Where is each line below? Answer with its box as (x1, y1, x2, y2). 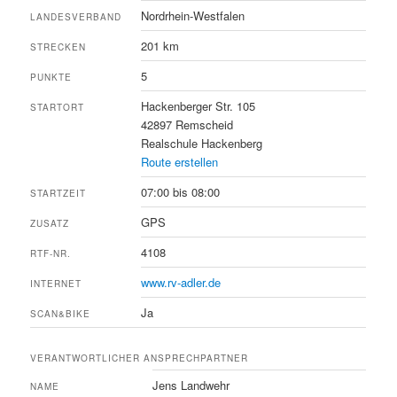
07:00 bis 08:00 (141, 183, 221, 200)
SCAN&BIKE (30, 307, 91, 320)
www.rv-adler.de (141, 273, 222, 291)
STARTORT (30, 100, 85, 113)
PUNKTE (30, 70, 73, 83)
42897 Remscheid (141, 115, 234, 133)
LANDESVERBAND (30, 10, 122, 23)
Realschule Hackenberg (141, 134, 263, 152)
